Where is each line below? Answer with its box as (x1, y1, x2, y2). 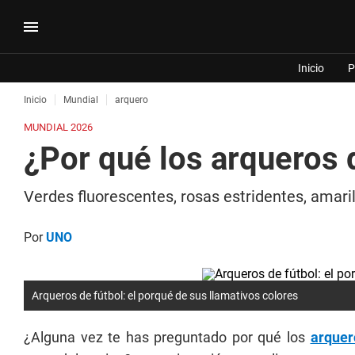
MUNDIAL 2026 (24, 121, 93, 133)
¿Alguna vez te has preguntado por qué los (24, 329, 311, 345)
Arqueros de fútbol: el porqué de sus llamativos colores (32, 289, 298, 302)
